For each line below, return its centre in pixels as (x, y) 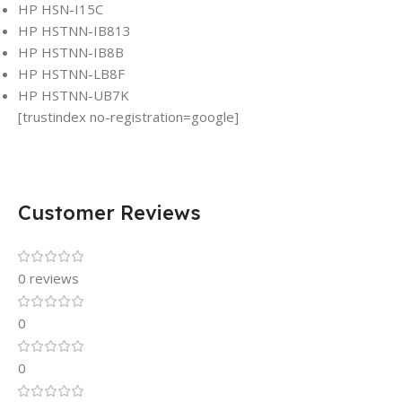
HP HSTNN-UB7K (74, 96)
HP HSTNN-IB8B (71, 52)
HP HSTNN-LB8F (71, 74)
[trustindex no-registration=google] (128, 117)
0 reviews (48, 279)
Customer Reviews (109, 213)
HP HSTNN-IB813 (74, 31)
